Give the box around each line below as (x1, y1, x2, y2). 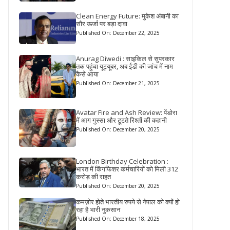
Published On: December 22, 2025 (76, 29, 160, 36)
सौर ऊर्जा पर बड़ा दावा (76, 18, 128, 28)
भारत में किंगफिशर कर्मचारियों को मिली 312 (76, 164, 179, 174)
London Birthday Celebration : (76, 157, 169, 166)
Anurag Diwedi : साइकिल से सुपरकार (76, 54, 175, 64)
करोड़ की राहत (76, 172, 111, 182)
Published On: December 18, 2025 (76, 215, 160, 223)
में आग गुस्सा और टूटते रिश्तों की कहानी (76, 115, 167, 125)
